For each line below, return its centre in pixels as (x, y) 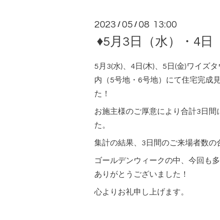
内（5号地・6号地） (130, 80)
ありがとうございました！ (141, 174)
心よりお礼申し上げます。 (141, 192)
